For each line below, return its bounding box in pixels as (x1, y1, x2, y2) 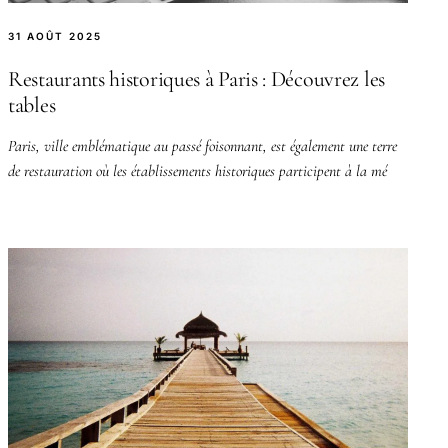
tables (8, 91, 56, 118)
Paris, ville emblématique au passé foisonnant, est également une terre (8, 135, 397, 156)
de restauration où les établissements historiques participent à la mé (8, 160, 387, 181)
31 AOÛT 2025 (8, 29, 102, 42)
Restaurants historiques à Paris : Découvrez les (8, 65, 385, 92)
